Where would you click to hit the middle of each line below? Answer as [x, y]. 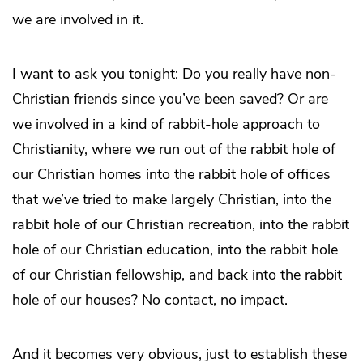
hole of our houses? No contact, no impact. [150, 300]
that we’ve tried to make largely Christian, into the [172, 200]
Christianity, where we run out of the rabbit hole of [174, 149]
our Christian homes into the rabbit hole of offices [171, 175]
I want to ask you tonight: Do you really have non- [174, 74]
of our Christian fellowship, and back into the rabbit [177, 275]
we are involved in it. [78, 20]
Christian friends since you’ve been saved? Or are [170, 99]
